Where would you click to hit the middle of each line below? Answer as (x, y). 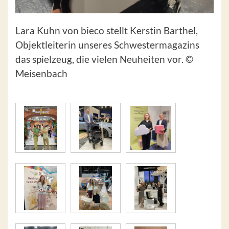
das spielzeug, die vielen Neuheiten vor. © (104, 59)
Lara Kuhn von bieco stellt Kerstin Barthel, (107, 31)
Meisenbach (41, 74)
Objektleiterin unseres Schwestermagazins (107, 45)
